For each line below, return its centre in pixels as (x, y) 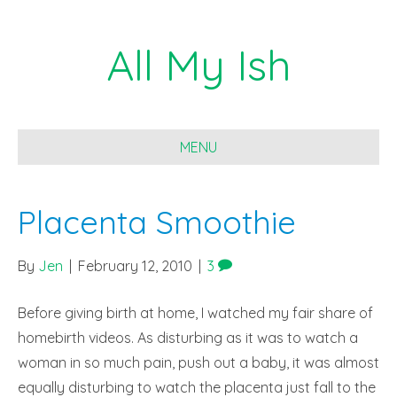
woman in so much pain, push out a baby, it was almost (198, 362)
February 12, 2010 (135, 266)
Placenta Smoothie (157, 222)
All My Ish (198, 65)
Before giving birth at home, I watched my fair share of (195, 313)
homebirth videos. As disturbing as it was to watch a (188, 338)
